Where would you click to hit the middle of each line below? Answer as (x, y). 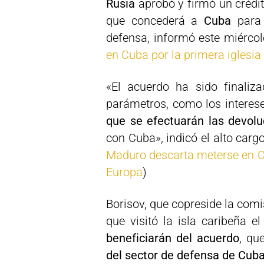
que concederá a (155, 21)
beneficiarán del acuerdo (173, 238)
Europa (124, 172)
